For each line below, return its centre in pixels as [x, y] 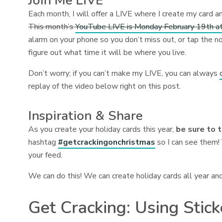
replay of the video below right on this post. [105, 86]
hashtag [43, 142]
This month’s [52, 27]
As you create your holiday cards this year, [102, 129]
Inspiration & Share [85, 116]
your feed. [46, 155]
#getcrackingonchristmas [107, 142]
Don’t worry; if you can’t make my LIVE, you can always [124, 73]
